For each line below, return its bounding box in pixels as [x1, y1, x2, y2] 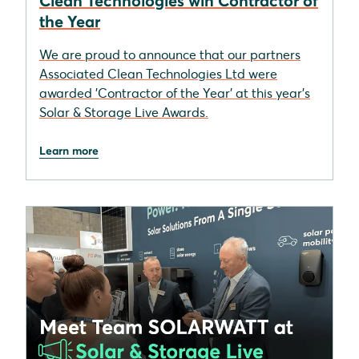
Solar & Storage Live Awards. [39, 103, 208, 120]
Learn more [39, 143, 99, 158]
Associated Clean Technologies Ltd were [39, 65, 277, 82]
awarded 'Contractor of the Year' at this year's [39, 84, 310, 101]
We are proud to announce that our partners [39, 46, 301, 63]
